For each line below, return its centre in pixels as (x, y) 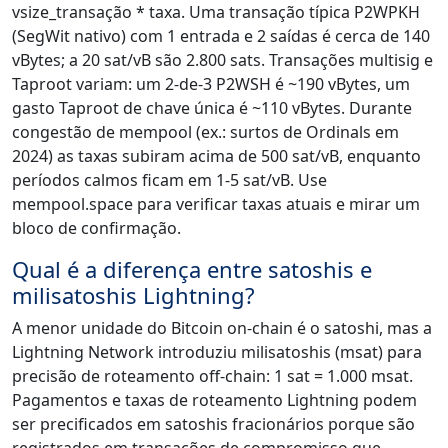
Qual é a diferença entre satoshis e (192, 269)
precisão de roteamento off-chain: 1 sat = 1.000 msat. (212, 376)
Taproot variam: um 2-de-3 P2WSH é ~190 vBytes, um (211, 84)
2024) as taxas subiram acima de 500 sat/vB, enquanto (216, 156)
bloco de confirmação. (96, 228)
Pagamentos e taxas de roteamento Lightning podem (214, 400)
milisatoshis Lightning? (133, 295)
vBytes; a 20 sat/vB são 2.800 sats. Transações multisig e (222, 60)
